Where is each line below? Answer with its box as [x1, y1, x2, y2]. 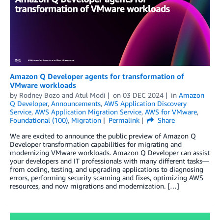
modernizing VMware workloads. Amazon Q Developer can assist [10, 148, 210, 157]
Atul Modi [75, 91, 106, 99]
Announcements [51, 99, 101, 108]
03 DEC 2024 [122, 91, 164, 99]
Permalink [108, 116, 139, 124]
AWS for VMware [145, 108, 197, 116]
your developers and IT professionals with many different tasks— [10, 157, 209, 165]
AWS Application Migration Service [35, 108, 141, 116]
